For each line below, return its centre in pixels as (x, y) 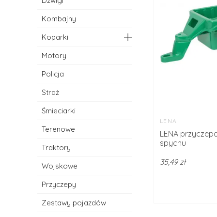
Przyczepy (59, 184)
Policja (53, 74)
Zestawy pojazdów (74, 203)
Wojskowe (60, 166)
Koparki (55, 37)
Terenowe (59, 129)
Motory (54, 55)
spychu (173, 143)
